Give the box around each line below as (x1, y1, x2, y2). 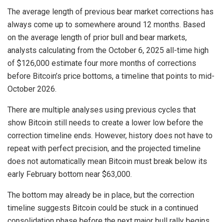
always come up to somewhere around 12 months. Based (7, 20, 205, 30)
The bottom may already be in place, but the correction (7, 190, 194, 200)
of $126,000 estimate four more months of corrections (7, 58, 196, 68)
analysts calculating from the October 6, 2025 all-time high (7, 46, 209, 55)
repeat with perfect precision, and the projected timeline (7, 144, 201, 154)
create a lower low (102, 118, 165, 128)
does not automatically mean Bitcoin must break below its (7, 157, 207, 166)
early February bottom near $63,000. (7, 169, 134, 179)
